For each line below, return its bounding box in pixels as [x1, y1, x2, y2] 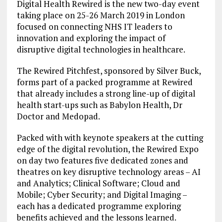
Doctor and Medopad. [16, 111, 100, 122]
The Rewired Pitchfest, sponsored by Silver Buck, [16, 65, 203, 76]
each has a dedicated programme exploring [16, 200, 181, 212]
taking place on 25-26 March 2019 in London [16, 9, 185, 21]
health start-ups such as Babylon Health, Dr [16, 99, 182, 111]
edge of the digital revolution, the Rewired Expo [16, 143, 199, 155]
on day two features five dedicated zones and [16, 155, 188, 166]
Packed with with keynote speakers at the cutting [16, 132, 203, 143]
